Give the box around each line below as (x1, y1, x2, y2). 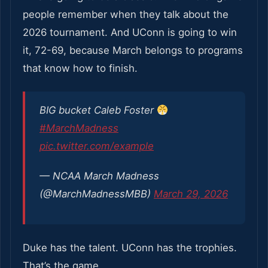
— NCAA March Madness (39, 170, 159, 182)
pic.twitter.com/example (39, 140, 154, 153)
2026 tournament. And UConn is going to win (23, 26, 237, 39)
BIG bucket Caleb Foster (39, 104, 157, 117)
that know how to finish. (23, 62, 138, 75)
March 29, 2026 (154, 188, 228, 200)
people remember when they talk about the (23, 8, 229, 21)
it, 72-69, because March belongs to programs (23, 44, 243, 57)
